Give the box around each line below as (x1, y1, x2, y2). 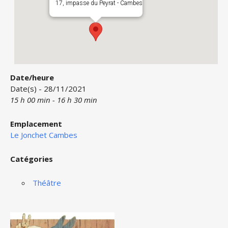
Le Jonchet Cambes (10, 130, 77, 140)
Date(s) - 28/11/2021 (10, 83, 87, 94)
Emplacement (10, 119, 62, 129)
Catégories (10, 154, 53, 164)
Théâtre (32, 178, 61, 188)
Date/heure (10, 72, 54, 82)
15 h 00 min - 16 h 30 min (10, 95, 97, 105)
